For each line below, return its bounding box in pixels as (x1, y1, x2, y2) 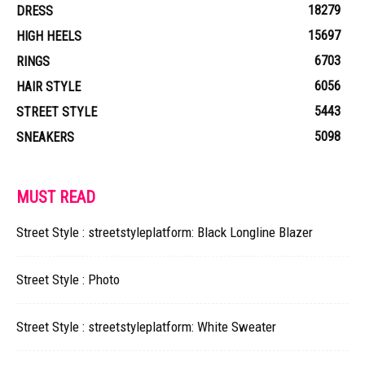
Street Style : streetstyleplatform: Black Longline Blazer (16, 223, 313, 240)
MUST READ (16, 187, 95, 207)
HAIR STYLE (16, 78, 81, 95)
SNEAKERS (16, 129, 74, 145)
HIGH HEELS (16, 28, 81, 44)
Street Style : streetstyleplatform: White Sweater (16, 318, 276, 335)
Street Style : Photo (16, 270, 120, 288)
